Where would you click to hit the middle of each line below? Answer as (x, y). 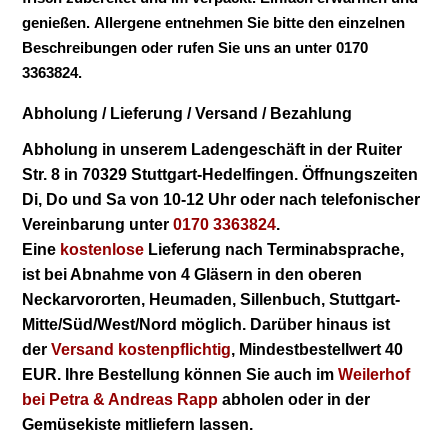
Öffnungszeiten (358, 174)
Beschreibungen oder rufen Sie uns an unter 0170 (195, 47)
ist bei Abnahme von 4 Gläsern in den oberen (192, 274)
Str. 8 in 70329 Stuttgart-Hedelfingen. (160, 174)
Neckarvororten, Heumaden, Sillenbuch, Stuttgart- (211, 299)
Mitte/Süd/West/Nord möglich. (136, 324)
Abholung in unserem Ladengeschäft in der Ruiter (212, 149)
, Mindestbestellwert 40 (317, 349)
